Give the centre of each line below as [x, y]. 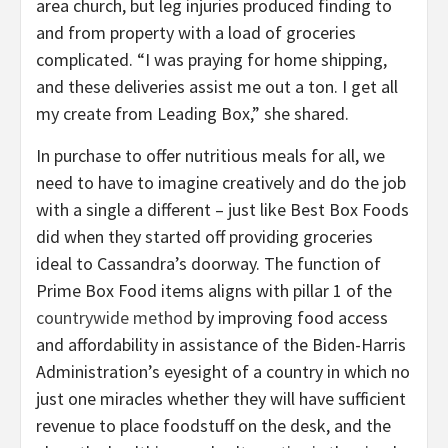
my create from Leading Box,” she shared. [192, 114]
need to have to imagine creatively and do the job [221, 183]
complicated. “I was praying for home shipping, [211, 60]
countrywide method [114, 318]
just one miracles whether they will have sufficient [221, 399]
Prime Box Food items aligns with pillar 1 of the [214, 291]
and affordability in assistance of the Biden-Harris [221, 345]
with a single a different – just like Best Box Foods [222, 210]
